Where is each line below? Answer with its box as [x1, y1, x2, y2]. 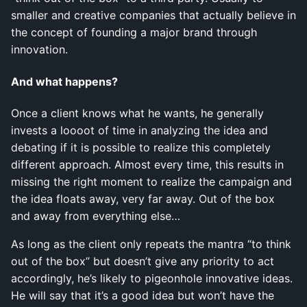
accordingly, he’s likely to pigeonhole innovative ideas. [11, 271, 293, 285]
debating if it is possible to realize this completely [11, 140, 271, 154]
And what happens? [11, 74, 118, 88]
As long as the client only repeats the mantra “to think [11, 236, 291, 251]
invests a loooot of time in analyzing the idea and [11, 123, 268, 137]
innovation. [11, 42, 68, 57]
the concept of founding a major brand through [11, 25, 257, 40]
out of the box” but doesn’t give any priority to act [11, 254, 274, 268]
